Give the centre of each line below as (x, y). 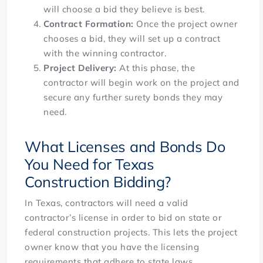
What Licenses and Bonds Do (125, 147)
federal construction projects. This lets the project (131, 232)
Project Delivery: (82, 68)
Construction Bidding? (100, 182)
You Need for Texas (90, 164)
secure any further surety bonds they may (133, 97)
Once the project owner (187, 24)
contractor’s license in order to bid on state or (123, 218)
